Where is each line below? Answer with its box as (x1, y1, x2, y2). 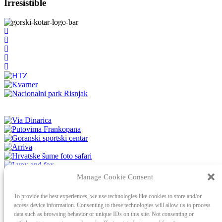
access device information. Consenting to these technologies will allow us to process (14, 202, 211, 209)
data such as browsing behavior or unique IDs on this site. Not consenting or (14, 211, 194, 218)
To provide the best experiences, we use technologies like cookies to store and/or (14, 193, 202, 200)
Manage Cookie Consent (77, 172, 153, 181)
